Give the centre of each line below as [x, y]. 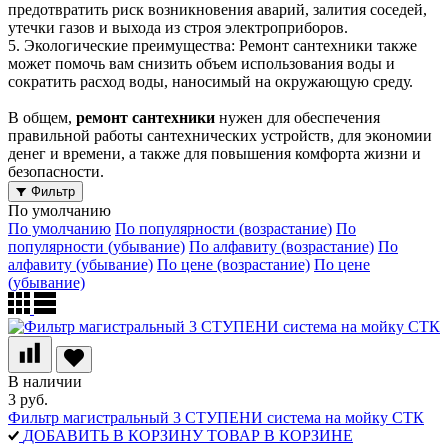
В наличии [45, 381]
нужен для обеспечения [297, 117]
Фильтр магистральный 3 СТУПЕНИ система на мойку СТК [216, 417]
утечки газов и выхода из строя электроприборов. [178, 27]
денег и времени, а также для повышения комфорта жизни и [214, 153]
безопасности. [56, 171]
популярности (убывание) [96, 246]
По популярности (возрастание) [223, 228]
